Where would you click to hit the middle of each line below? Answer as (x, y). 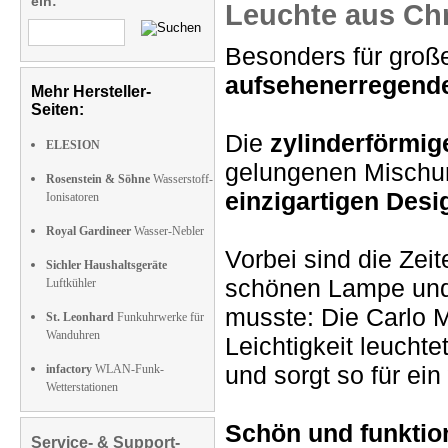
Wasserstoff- (181, 179)
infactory (69, 369)
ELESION (73, 145)
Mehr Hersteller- (91, 91)
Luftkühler (71, 283)
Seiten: (57, 109)
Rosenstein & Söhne (98, 179)
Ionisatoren (72, 197)
